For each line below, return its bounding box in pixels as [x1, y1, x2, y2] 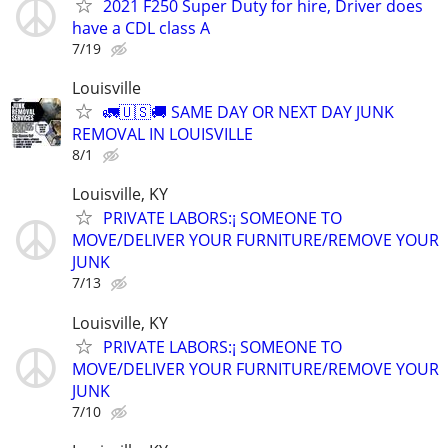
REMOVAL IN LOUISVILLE [72, 123, 253, 146]
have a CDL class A [72, 17, 210, 39]
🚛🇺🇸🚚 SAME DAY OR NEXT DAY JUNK [103, 101, 394, 124]
